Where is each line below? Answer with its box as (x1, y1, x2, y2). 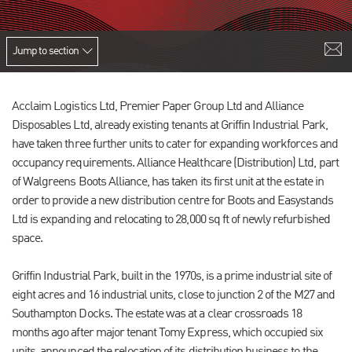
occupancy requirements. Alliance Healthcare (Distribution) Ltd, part (12, 157, 339, 170)
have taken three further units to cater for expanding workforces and (12, 138, 338, 151)
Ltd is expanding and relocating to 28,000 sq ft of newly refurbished (12, 214, 330, 226)
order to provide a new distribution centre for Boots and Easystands (12, 195, 333, 207)
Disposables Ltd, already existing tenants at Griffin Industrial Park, (12, 119, 328, 132)
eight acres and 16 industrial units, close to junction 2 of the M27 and (12, 289, 335, 302)
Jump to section (13, 46, 79, 57)
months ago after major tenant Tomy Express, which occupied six (12, 327, 324, 339)
